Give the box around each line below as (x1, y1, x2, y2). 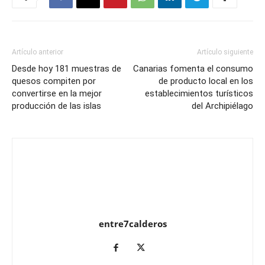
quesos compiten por (12, 76, 96, 86)
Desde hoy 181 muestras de (12, 63, 121, 74)
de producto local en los (159, 76, 253, 86)
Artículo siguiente (197, 48, 253, 56)
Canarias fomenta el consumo (133, 63, 253, 74)
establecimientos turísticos (145, 88, 253, 99)
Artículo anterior (12, 48, 63, 56)
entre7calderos (98, 218, 167, 230)
